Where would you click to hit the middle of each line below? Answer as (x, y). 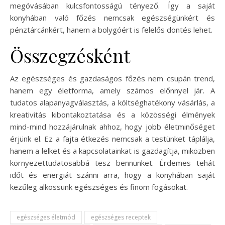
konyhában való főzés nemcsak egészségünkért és (113, 17)
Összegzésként (70, 55)
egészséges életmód (46, 217)
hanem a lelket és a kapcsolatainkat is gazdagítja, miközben (113, 150)
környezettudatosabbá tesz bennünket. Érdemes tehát (113, 162)
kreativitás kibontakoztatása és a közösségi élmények (113, 114)
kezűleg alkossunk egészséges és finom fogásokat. (99, 187)
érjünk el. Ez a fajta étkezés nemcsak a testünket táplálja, (113, 138)
